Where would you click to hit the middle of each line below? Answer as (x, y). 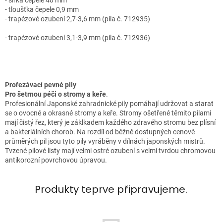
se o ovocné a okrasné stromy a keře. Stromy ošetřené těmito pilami (108, 113)
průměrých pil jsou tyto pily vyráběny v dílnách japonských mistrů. (105, 141)
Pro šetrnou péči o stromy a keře (55, 94)
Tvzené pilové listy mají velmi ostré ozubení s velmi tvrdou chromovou (110, 151)
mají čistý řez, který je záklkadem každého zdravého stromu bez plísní (110, 123)
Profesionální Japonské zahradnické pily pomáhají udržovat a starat (109, 104)
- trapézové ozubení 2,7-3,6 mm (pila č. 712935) (78, 19)
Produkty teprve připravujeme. (111, 190)
